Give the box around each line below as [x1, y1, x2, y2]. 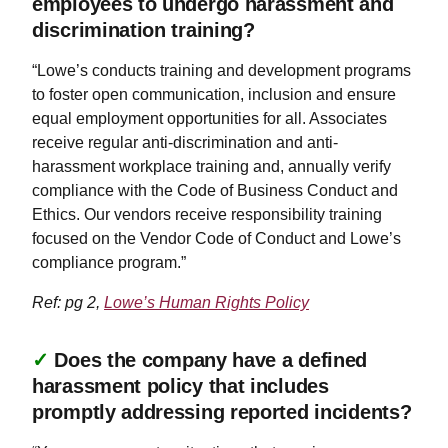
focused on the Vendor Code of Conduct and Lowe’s [32, 229, 401, 247]
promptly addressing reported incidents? [32, 400, 412, 423]
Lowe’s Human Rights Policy [104, 293, 309, 311]
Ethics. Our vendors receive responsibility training [32, 205, 382, 223]
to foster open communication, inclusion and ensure [32, 85, 396, 103]
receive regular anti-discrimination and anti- [32, 133, 338, 151]
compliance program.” [32, 253, 186, 271]
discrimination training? [32, 18, 255, 41]
